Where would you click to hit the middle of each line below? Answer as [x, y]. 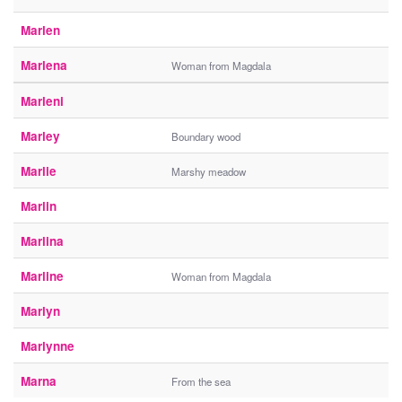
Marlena [44, 66]
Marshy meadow [209, 172]
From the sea [201, 382]
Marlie [39, 171]
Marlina [42, 241]
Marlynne [48, 346]
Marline [42, 276]
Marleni [42, 101]
